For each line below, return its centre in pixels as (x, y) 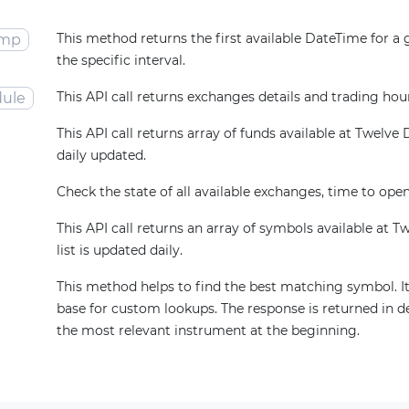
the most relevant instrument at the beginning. (208, 330)
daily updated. (101, 155)
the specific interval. (121, 60)
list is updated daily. (120, 250)
